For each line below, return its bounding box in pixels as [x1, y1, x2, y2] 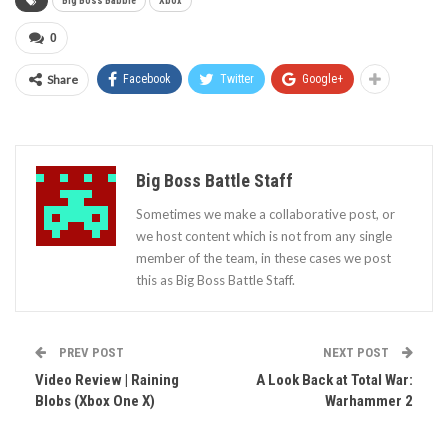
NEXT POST [323, 345, 392, 361]
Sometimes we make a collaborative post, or [136, 206, 395, 223]
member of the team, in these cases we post [136, 250, 391, 267]
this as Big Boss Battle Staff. [136, 272, 295, 289]
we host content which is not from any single [136, 228, 392, 245]
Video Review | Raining [35, 371, 179, 390]
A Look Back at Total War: [256, 371, 413, 390]
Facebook [123, 72, 171, 87]
